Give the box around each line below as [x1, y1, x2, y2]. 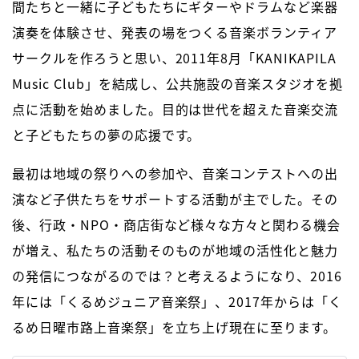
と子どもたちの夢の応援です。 [12, 125, 201, 145]
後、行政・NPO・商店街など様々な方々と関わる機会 [12, 215, 341, 235]
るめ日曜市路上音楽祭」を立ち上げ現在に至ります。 [12, 317, 337, 337]
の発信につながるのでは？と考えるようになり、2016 [12, 266, 342, 286]
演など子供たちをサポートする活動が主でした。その [12, 189, 339, 209]
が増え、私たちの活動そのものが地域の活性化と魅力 [12, 240, 339, 260]
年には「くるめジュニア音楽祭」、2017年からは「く [12, 292, 342, 312]
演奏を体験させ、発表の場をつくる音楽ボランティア [12, 22, 338, 42]
